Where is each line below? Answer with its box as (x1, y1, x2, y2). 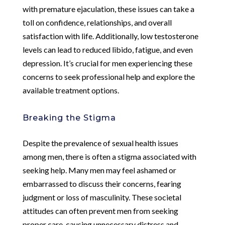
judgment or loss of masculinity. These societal (22, 192, 181, 202)
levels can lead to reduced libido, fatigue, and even (22, 44, 193, 54)
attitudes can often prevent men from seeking (22, 205, 178, 215)
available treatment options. (22, 85, 119, 95)
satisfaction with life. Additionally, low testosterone (22, 31, 198, 41)
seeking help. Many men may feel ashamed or (22, 165, 176, 175)
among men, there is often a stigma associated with (22, 151, 196, 161)
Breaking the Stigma (22, 113, 116, 123)
